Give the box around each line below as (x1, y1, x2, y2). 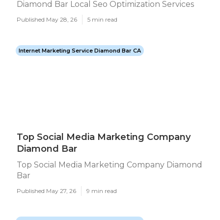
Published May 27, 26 (17, 187, 76, 194)
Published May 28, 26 (17, 16, 77, 23)
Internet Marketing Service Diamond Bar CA (19, 47, 141, 54)
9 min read (86, 187, 117, 194)
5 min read (87, 16, 117, 23)
